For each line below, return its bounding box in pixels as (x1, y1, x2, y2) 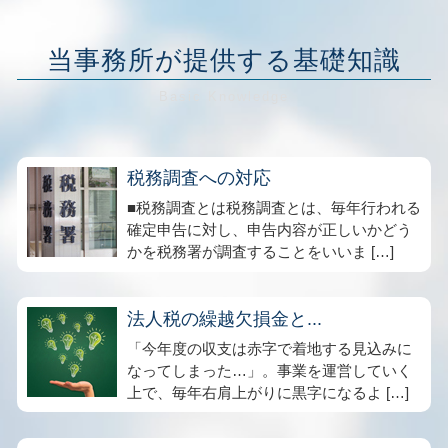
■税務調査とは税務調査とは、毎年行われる (127, 199, 421, 216)
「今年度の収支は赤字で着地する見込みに (127, 339, 412, 357)
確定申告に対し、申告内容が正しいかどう (127, 221, 412, 238)
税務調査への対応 (127, 168, 271, 188)
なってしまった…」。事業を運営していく (127, 361, 412, 379)
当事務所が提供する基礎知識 (47, 46, 401, 74)
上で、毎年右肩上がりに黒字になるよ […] (127, 383, 409, 401)
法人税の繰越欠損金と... (127, 308, 322, 329)
